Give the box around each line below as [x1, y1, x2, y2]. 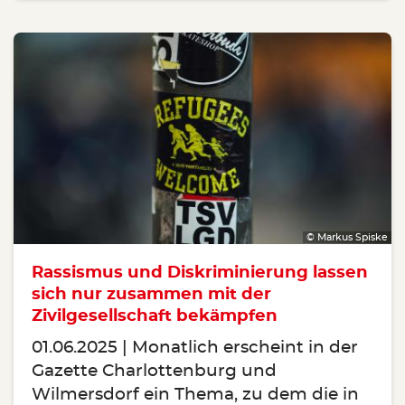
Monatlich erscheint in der [132, 339, 358, 357]
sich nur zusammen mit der [32, 286, 271, 304]
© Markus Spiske [306, 231, 388, 242]
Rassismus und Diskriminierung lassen [32, 264, 368, 282]
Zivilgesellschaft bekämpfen [32, 307, 278, 325]
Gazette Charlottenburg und [32, 363, 277, 381]
